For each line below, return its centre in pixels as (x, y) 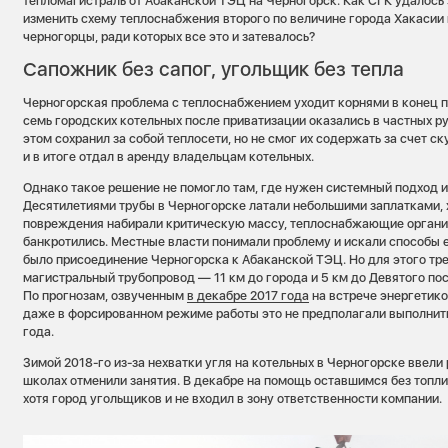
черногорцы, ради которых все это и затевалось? (169, 37)
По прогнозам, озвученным (105, 296)
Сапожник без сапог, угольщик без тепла (214, 68)
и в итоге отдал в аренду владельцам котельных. (169, 157)
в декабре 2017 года (248, 296)
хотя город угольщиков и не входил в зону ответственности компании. (233, 398)
